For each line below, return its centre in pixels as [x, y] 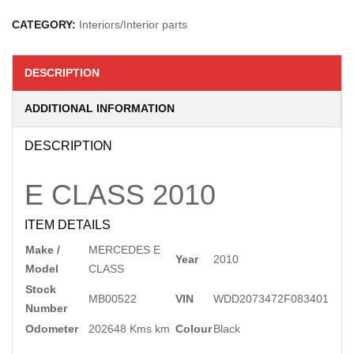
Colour [194, 329]
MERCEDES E [124, 250]
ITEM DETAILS [68, 225]
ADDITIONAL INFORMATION [100, 108]
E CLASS [85, 195]
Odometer [52, 329]
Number [46, 308]
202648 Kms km [129, 329]
